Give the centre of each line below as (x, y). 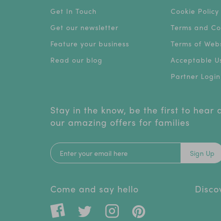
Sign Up (202, 153)
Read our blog (76, 60)
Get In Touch (74, 11)
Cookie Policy (195, 11)
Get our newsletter (84, 27)
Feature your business (90, 44)
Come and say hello (94, 189)
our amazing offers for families (120, 122)
